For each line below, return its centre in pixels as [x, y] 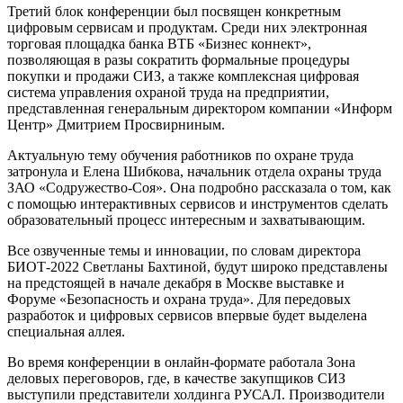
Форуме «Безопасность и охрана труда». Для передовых [179, 300]
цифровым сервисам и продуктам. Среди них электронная [187, 28]
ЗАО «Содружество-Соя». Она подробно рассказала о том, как [199, 188]
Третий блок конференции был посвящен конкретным [174, 12]
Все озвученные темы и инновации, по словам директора [184, 251]
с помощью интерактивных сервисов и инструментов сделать [197, 204]
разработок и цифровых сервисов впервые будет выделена [187, 316]
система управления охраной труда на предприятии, [168, 93]
